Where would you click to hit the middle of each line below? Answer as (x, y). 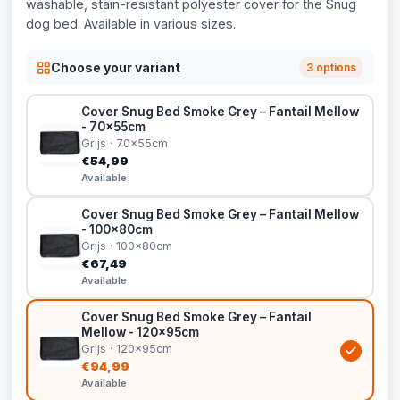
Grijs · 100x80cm (127, 246)
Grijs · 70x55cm (125, 143)
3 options (331, 67)
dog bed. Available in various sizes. (131, 24)
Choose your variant (116, 67)
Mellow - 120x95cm (140, 332)
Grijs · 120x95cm (127, 349)
